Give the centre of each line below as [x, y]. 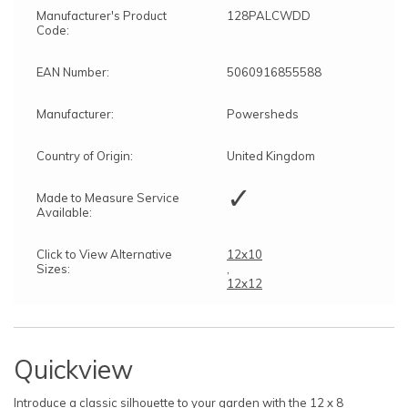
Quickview [73, 369]
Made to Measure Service [108, 197]
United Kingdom [271, 155]
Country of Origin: [85, 155]
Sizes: [53, 268]
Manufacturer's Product [102, 15]
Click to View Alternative [104, 254]
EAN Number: [73, 71]
